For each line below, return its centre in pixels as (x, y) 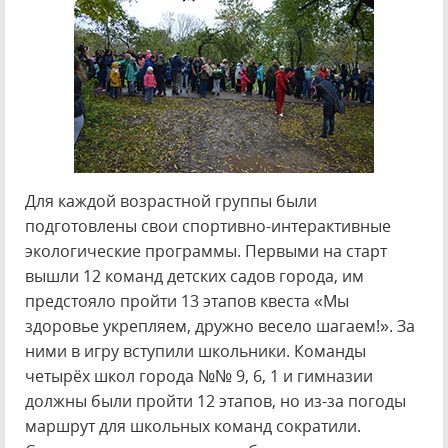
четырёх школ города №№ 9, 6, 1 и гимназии (199, 376)
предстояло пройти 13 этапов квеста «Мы (187, 301)
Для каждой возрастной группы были (171, 201)
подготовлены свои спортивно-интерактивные (208, 226)
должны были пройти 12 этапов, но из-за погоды (215, 401)
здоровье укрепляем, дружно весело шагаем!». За (220, 326)
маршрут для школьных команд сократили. (193, 426)
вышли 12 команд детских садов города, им (194, 276)
